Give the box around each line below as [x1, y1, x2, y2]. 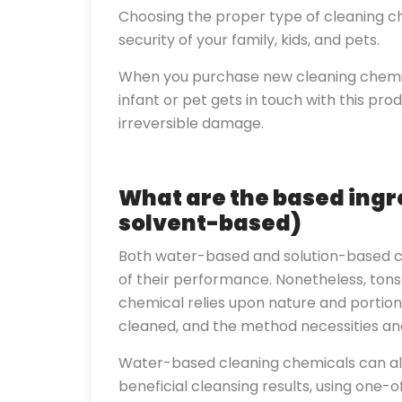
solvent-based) [118, 208, 301, 238]
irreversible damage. [118, 113, 264, 134]
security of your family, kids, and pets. [118, 30, 380, 50]
